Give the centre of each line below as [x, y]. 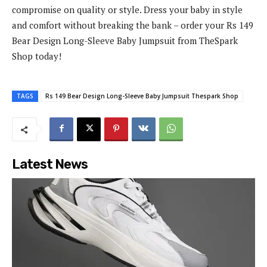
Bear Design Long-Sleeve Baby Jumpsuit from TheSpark [125, 40]
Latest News [50, 164]
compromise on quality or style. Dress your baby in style [127, 9]
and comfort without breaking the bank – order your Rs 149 [133, 25]
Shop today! [37, 56]
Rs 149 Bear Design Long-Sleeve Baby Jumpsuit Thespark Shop [142, 96]
